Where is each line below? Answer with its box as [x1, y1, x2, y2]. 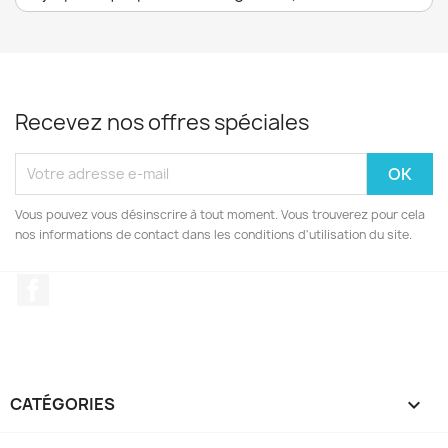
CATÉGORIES [10, 393, 115, 416]
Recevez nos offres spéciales [15, 107, 309, 137]
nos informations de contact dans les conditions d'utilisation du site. [15, 225, 412, 243]
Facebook [49, 272, 123, 295]
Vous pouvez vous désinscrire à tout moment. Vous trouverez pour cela [15, 205, 425, 223]
